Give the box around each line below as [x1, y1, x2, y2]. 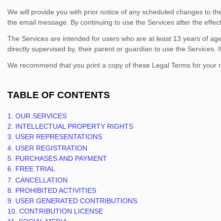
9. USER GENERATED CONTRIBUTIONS [7, 197, 137, 205]
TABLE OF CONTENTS [7, 90, 110, 100]
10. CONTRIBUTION [7, 207, 74, 215]
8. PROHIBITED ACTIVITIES [7, 186, 96, 194]
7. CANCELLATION [7, 176, 68, 184]
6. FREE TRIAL [7, 165, 55, 173]
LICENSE [74, 207, 103, 215]
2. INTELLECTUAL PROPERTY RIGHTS [7, 122, 133, 130]
